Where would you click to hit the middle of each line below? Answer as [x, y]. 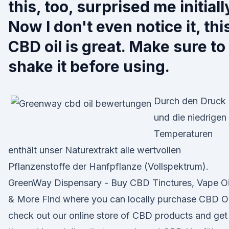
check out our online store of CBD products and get [118, 215]
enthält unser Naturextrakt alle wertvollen [95, 150]
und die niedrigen [190, 117]
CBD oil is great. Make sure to [117, 47]
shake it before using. [89, 66]
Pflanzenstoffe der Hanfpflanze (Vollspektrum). [108, 166]
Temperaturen [183, 134]
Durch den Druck [190, 101]
